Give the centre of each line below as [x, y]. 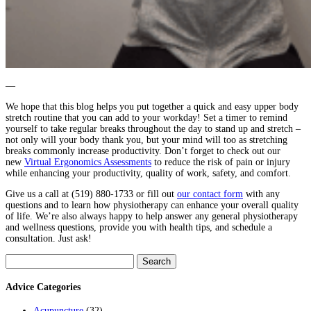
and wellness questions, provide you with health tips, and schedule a [139, 228]
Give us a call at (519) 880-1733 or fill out [91, 194]
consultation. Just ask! [49, 239]
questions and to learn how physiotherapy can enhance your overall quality [152, 205]
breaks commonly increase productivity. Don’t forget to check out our [143, 151]
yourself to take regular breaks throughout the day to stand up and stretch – [153, 129]
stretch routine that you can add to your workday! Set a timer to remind [146, 118]
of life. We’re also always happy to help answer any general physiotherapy [152, 217]
